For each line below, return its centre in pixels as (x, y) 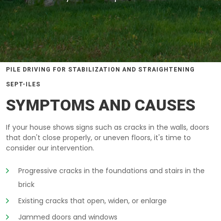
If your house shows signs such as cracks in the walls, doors (108, 127)
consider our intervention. (50, 148)
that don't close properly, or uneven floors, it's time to (98, 138)
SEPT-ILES (23, 84)
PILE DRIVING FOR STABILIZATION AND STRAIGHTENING (100, 70)
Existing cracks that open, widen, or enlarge (92, 201)
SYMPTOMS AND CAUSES (101, 105)
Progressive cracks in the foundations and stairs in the (111, 171)
